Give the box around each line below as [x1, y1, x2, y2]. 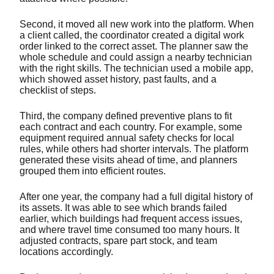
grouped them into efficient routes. [20, 165, 168, 176]
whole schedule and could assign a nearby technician [20, 51, 252, 62]
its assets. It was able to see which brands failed [20, 202, 227, 213]
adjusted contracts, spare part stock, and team [20, 235, 217, 246]
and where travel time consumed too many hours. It [20, 224, 239, 235]
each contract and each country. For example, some [20, 121, 242, 132]
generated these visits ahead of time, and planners [20, 154, 237, 165]
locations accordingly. [20, 246, 116, 257]
